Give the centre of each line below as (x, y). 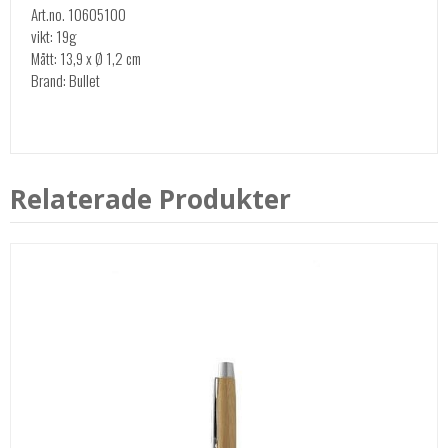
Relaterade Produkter (150, 198)
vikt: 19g (54, 35)
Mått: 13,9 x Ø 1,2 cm (86, 57)
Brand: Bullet (65, 79)
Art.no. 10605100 (78, 13)
